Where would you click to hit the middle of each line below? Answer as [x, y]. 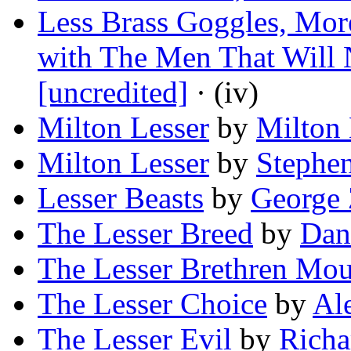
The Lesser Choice [152, 304]
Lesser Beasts [121, 198]
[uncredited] [113, 92]
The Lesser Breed [145, 233]
